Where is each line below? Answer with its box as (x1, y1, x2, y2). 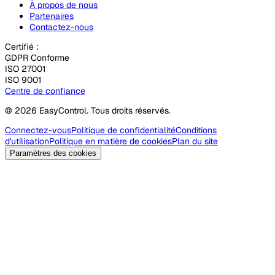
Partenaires (29, 10, 74, 21)
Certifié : (5, 41, 39, 52)
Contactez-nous (29, 21, 93, 33)
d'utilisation (5, 135, 49, 147)
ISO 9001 (5, 74, 41, 85)
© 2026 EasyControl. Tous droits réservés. (5, 104, 171, 116)
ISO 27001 (5, 63, 45, 74)
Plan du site (172, 135, 218, 147)
